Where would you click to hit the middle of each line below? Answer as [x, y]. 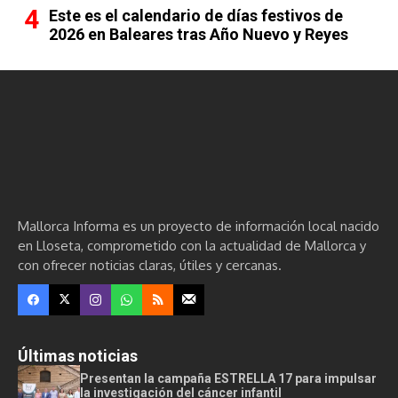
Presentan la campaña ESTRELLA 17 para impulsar [228, 378]
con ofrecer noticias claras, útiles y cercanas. [150, 265]
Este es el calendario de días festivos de [196, 15]
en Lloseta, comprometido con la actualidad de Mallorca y [192, 245]
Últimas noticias [78, 355]
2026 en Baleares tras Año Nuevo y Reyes [199, 34]
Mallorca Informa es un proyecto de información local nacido [199, 226]
